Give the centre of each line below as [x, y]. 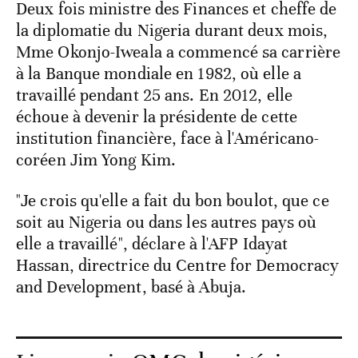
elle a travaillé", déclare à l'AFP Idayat [152, 244]
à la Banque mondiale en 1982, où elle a [159, 74]
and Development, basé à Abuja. [131, 287]
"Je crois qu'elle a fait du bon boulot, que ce [173, 201]
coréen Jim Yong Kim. [96, 160]
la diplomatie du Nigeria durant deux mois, [172, 31]
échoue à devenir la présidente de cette [157, 117]
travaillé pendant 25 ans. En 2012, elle [154, 95]
